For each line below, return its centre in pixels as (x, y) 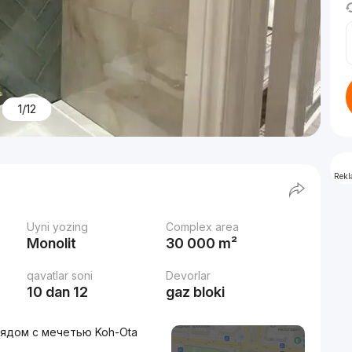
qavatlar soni (59, 275)
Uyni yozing (57, 227)
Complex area (202, 227)
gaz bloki (195, 292)
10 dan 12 (57, 292)
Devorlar (188, 275)
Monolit (51, 243)
